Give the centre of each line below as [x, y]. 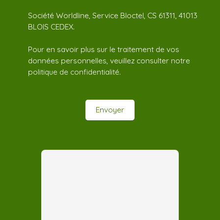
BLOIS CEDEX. [51, 26]
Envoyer [110, 110]
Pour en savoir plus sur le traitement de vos [104, 49]
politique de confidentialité [74, 71]
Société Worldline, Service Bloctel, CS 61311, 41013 [113, 15]
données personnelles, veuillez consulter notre [109, 60]
